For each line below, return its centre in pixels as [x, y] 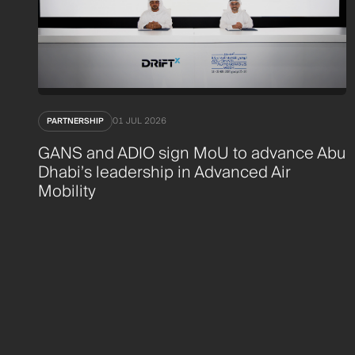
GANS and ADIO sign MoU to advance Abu [192, 153]
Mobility [67, 191]
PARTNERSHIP [75, 121]
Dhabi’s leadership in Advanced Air [164, 172]
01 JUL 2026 [139, 121]
